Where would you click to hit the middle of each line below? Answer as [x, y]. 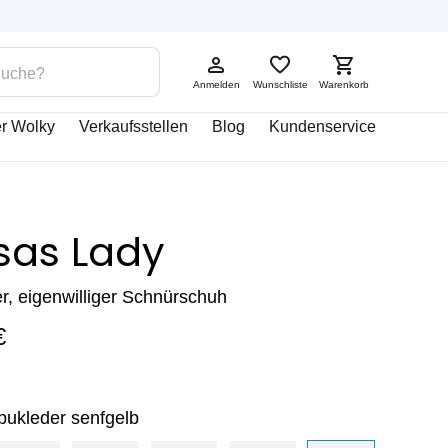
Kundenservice [322, 126]
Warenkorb [344, 84]
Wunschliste [280, 84]
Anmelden [216, 84]
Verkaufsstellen [133, 126]
